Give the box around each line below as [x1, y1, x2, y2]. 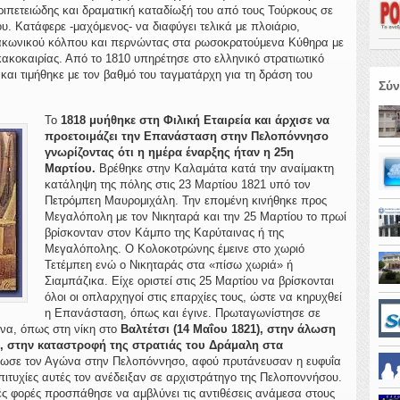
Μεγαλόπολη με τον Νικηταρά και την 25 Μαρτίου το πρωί [44, 210, 346, 223]
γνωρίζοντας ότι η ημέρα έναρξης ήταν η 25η [44, 146, 294, 159]
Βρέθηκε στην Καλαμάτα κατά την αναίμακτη [95, 162, 334, 175]
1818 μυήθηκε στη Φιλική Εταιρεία [60, 113, 251, 127]
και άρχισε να [254, 113, 329, 127]
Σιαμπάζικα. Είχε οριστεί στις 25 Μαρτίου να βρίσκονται [44, 274, 334, 287]
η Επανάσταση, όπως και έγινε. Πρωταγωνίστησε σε [44, 306, 321, 320]
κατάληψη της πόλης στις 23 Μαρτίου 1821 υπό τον [44, 178, 311, 191]
